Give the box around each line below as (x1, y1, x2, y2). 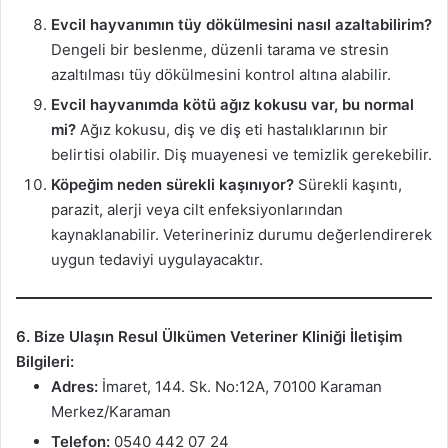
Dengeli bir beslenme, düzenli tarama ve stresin (51, 40, 389, 60)
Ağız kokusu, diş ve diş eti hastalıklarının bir (76, 120, 388, 140)
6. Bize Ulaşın (16, 326, 114, 346)
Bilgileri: (16, 351, 74, 371)
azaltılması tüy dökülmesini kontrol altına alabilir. (51, 65, 391, 85)
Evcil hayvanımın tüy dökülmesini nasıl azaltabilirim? (51, 15, 432, 35)
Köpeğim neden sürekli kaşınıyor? (51, 175, 294, 195)
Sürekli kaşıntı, (294, 175, 402, 195)
